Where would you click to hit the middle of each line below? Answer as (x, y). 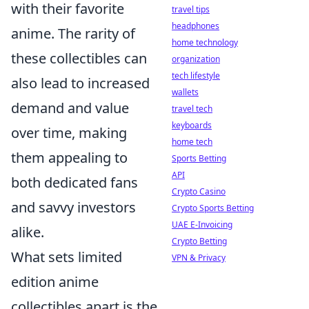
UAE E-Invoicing (202, 225)
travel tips (191, 9)
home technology (205, 42)
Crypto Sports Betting (213, 208)
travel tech (192, 109)
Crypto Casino (199, 191)
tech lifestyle (196, 76)
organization (196, 59)
